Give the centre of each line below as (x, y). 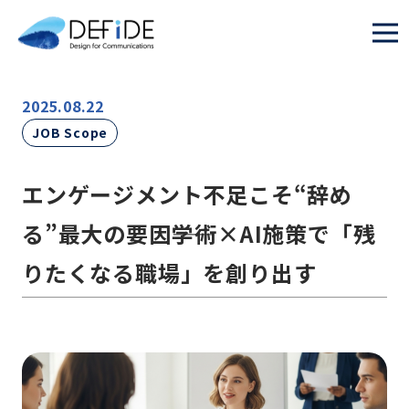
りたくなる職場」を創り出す (169, 273)
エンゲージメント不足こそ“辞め (187, 194)
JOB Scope (70, 132)
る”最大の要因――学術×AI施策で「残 (199, 233)
